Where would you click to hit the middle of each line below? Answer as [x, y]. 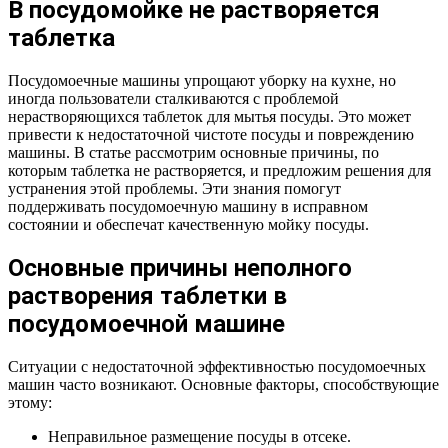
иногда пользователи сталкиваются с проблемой [173, 99]
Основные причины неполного [180, 268]
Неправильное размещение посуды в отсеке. [199, 436]
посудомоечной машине [146, 324]
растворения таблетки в [147, 296]
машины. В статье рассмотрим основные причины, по [193, 153]
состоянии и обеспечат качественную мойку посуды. [188, 225]
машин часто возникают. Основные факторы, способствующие [223, 384]
